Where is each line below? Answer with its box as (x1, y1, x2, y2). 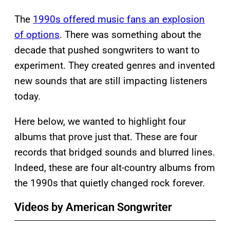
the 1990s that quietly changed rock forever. (14, 177, 205, 189)
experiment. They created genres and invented (14, 59, 215, 71)
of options (14, 28, 60, 41)
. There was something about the (60, 28, 201, 41)
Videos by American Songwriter (14, 200, 172, 214)
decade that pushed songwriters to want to (14, 44, 200, 56)
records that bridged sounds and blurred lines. (14, 146, 215, 158)
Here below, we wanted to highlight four (14, 115, 186, 127)
